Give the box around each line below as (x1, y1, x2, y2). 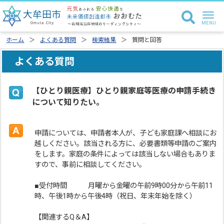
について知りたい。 (32, 97, 104, 107)
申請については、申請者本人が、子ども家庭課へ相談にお (34, 129, 217, 137)
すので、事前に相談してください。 (34, 160, 146, 169)
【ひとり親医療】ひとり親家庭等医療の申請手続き (32, 86, 216, 95)
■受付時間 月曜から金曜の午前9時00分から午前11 (34, 181, 213, 190)
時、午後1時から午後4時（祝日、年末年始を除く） (34, 192, 197, 200)
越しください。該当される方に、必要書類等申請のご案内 (34, 139, 217, 148)
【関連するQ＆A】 (34, 213, 94, 221)
